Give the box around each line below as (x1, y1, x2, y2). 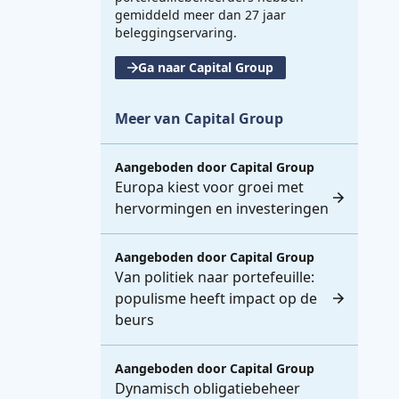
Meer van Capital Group (115, 108, 283, 128)
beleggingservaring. (115, 23, 237, 41)
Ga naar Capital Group (138, 58, 273, 76)
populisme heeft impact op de (115, 288, 317, 308)
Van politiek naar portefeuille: (115, 266, 314, 287)
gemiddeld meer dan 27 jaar (115, 5, 286, 23)
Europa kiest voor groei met (115, 176, 304, 197)
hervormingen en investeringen (115, 198, 329, 218)
